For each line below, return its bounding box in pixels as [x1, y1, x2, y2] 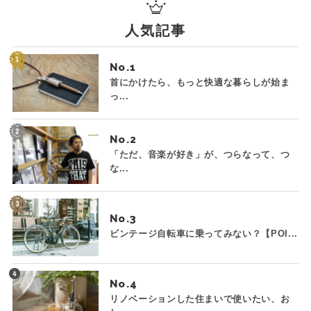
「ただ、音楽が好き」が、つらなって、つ [109, 149, 290, 160]
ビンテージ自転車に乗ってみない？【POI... [109, 228, 298, 239]
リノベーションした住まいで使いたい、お [109, 294, 290, 304]
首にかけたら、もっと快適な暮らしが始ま [109, 77, 290, 87]
